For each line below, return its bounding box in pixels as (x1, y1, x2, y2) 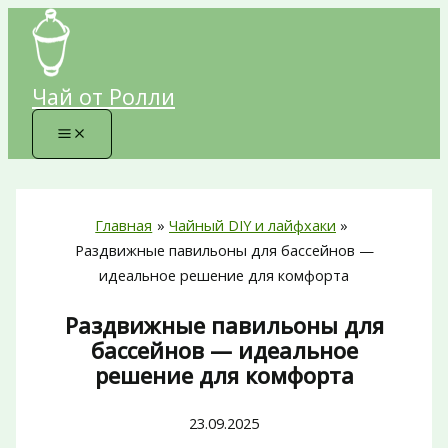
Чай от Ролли (32, 82, 175, 111)
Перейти (7, 9, 69, 29)
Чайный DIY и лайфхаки (169, 215, 336, 235)
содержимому (7, 59, 106, 79)
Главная (95, 215, 153, 235)
